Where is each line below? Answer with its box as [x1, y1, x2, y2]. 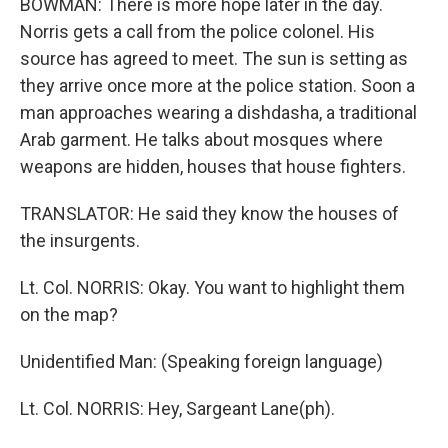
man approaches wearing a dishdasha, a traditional [20, 102, 417, 123]
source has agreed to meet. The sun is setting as [20, 48, 408, 69]
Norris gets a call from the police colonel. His [20, 21, 375, 42]
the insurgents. [20, 230, 140, 251]
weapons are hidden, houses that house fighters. [20, 156, 406, 177]
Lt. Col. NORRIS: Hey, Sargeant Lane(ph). [20, 398, 335, 419]
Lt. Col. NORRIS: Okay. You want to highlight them [20, 277, 405, 298]
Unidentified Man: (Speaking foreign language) [20, 351, 383, 372]
